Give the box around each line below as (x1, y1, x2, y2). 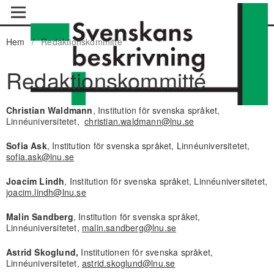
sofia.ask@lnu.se (6, 150, 75, 163)
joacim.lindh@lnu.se (6, 185, 86, 198)
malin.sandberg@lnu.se (81, 221, 177, 234)
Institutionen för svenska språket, (78, 245, 213, 258)
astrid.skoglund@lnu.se (81, 256, 176, 269)
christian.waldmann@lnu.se (84, 114, 194, 127)
